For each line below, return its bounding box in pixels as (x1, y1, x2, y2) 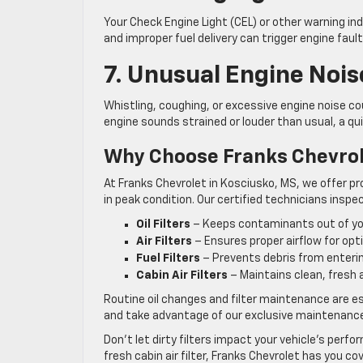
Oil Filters (136, 219, 190, 231)
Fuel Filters (136, 253, 200, 265)
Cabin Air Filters (136, 270, 228, 282)
